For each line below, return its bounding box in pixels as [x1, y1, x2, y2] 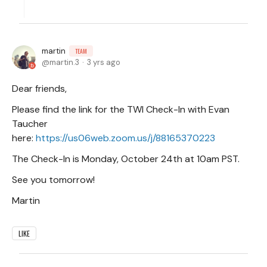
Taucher [12, 117, 48, 131]
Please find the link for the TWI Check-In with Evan [12, 103, 229, 116]
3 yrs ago [87, 57, 120, 68]
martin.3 [49, 57, 79, 68]
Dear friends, [12, 82, 67, 95]
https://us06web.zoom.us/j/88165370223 [36, 132, 215, 145]
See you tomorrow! [12, 173, 95, 187]
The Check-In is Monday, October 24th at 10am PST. [12, 153, 240, 166]
